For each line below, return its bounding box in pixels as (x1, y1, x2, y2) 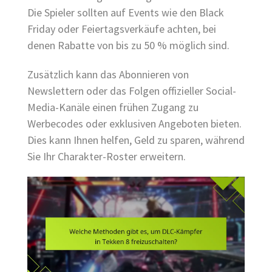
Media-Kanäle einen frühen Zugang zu (27, 100, 199, 114)
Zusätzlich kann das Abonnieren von (27, 67, 189, 81)
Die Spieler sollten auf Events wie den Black (27, 5, 224, 19)
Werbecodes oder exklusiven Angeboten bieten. (27, 116, 242, 131)
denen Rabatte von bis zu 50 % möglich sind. (27, 38, 229, 52)
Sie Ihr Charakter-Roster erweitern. (27, 149, 186, 163)
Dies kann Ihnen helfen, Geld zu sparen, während (27, 132, 245, 147)
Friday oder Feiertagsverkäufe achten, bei (27, 21, 216, 36)
